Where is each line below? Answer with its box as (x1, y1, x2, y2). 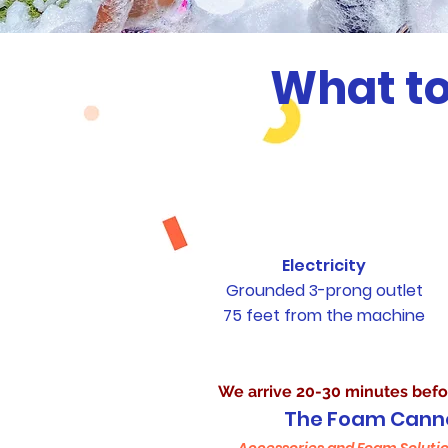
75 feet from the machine (223, 304, 425, 327)
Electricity (282, 254, 366, 277)
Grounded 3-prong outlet (225, 279, 423, 302)
